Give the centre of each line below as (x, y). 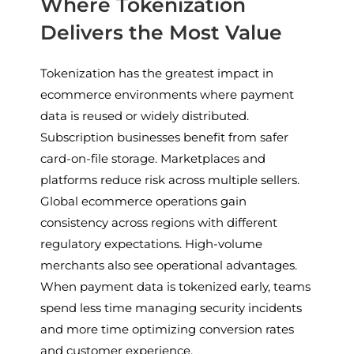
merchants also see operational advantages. (169, 265)
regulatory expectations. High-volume (152, 243)
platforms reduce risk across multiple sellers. (170, 179)
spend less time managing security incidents (171, 307)
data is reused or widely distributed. (145, 115)
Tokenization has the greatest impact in (157, 73)
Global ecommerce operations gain (144, 201)
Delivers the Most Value (162, 32)
